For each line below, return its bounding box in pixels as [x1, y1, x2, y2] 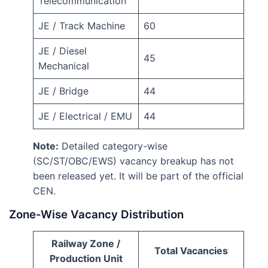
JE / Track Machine [38, 20, 125, 32]
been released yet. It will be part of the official [33, 170, 243, 182]
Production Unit [49, 252, 123, 265]
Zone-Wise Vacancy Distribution [9, 208, 184, 222]
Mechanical [38, 60, 89, 72]
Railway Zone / [51, 237, 120, 250]
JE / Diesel [38, 45, 87, 57]
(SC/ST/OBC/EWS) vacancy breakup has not [33, 155, 234, 167]
